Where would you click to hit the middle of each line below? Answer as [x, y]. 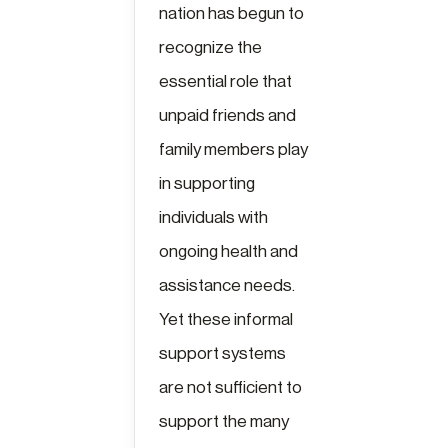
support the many [224, 421]
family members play [234, 149]
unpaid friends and [228, 115]
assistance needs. [227, 285]
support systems [223, 353]
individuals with [214, 217]
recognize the [211, 47]
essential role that [226, 81]
